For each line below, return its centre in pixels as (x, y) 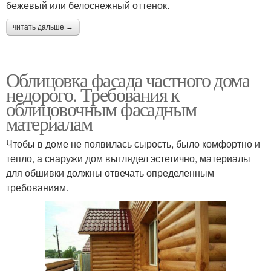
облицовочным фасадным (101, 109)
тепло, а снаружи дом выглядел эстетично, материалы (128, 158)
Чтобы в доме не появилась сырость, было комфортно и (133, 144)
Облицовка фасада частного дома (128, 80)
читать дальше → (43, 28)
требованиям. (37, 188)
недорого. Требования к (93, 94)
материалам (49, 123)
